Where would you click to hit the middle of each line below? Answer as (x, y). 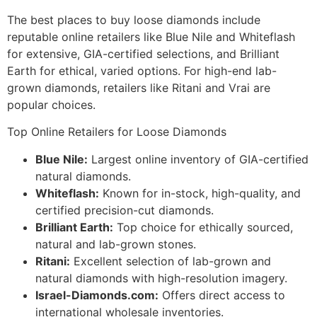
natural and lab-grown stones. (116, 244)
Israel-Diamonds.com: (97, 295)
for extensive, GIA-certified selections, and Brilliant (143, 54)
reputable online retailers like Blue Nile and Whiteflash (151, 37)
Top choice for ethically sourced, (203, 227)
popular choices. (51, 105)
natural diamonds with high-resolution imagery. (161, 278)
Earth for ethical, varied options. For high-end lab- (142, 71)
